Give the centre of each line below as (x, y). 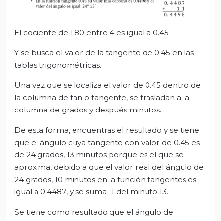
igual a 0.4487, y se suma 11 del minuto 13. (91, 192)
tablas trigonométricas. (58, 65)
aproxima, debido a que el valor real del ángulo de (109, 167)
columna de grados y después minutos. (88, 110)
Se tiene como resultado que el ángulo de (94, 212)
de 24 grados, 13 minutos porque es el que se (99, 155)
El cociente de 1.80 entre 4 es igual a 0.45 (92, 33)
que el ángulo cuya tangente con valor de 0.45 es (107, 143)
